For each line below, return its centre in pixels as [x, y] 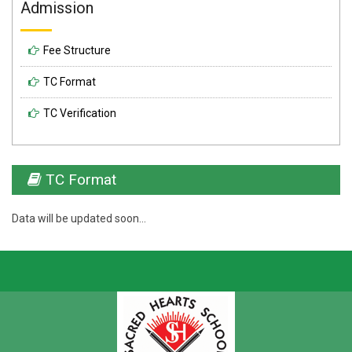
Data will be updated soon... [79, 218]
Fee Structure [77, 50]
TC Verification [80, 113]
